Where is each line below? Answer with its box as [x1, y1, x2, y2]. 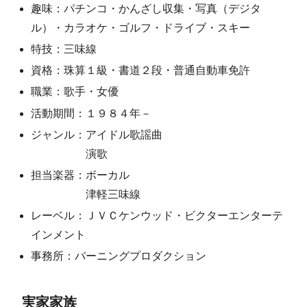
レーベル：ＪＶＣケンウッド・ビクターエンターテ [31, 210, 284, 222]
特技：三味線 [31, 42, 97, 55]
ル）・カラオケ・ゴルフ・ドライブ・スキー [31, 21, 251, 34]
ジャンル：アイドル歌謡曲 [31, 128, 163, 140]
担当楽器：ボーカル [31, 169, 130, 181]
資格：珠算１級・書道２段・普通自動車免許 [31, 64, 251, 77]
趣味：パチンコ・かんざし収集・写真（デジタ [31, 2, 262, 14]
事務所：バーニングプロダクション [31, 250, 207, 262]
